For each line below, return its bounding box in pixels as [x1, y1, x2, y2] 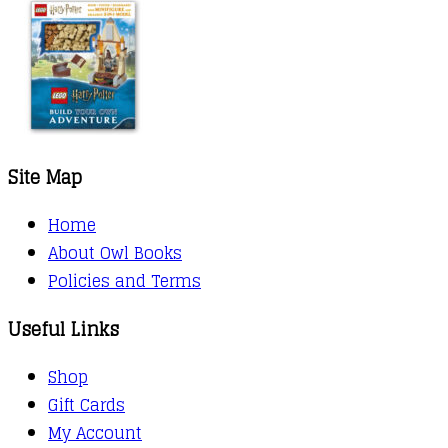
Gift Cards [48, 390, 125, 419]
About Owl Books [48, 238, 182, 267]
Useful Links [8, 312, 119, 345]
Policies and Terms [48, 266, 201, 295]
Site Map [8, 160, 82, 193]
